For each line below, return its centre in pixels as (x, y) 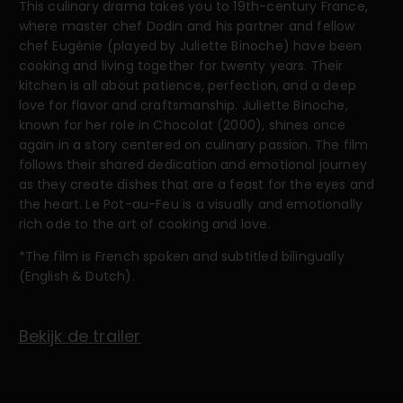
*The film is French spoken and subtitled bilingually (181, 256)
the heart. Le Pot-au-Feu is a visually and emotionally (191, 204)
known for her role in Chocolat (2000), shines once (182, 125)
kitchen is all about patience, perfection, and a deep (188, 85)
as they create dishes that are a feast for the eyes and (197, 184)
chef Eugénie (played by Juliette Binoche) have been (190, 45)
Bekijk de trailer (80, 336)
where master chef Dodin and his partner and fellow (187, 26)
